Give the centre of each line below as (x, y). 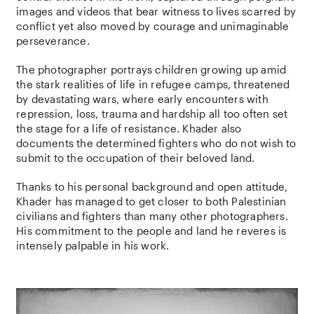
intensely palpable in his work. (93, 246)
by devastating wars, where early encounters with (142, 99)
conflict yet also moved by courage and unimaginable (153, 26)
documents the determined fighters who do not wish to (156, 143)
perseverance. (53, 41)
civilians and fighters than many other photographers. (152, 216)
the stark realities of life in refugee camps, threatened (153, 84)
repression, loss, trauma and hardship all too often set (152, 114)
